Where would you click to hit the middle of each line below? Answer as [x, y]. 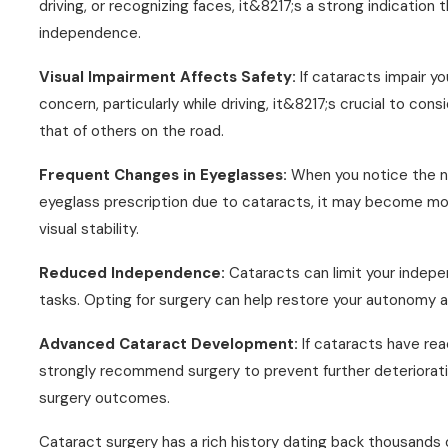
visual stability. [89, 229]
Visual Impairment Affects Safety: [168, 77]
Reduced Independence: [134, 273]
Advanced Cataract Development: [169, 344]
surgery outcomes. [105, 398]
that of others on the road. [132, 131]
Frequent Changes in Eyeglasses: [163, 175]
